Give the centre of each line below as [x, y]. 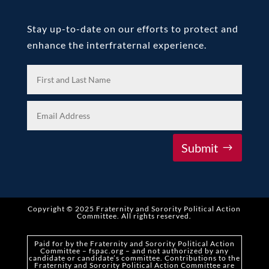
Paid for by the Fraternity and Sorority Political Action [134, 243]
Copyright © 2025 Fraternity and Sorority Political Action [134, 208]
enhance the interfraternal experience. [116, 45]
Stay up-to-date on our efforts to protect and [132, 29]
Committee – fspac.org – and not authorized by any [134, 250]
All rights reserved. [157, 216]
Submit [200, 147]
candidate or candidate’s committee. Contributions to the [134, 258]
